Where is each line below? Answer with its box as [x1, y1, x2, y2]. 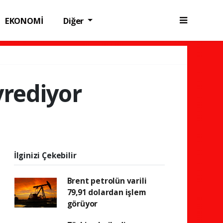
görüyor [67, 198, 98, 209]
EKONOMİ [4, 14, 43, 26]
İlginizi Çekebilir [13, 150, 77, 161]
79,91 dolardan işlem [67, 187, 146, 198]
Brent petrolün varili [67, 175, 147, 186]
